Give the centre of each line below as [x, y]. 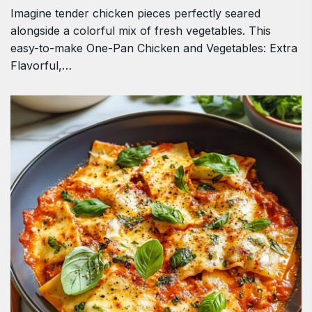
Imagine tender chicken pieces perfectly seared [135, 13]
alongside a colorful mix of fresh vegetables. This [141, 30]
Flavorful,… [41, 65]
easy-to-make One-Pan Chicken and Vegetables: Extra [154, 48]
